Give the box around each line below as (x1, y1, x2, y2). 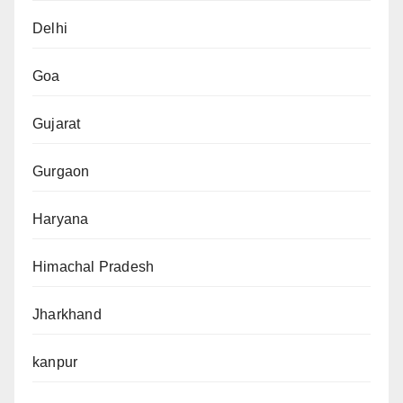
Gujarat (32, 115, 81, 131)
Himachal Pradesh (32, 258, 155, 274)
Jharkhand (32, 306, 102, 322)
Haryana (32, 210, 89, 227)
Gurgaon (32, 163, 90, 179)
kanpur (32, 354, 78, 370)
